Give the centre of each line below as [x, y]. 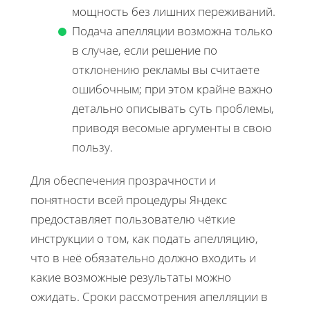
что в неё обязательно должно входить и [143, 257]
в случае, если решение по [145, 50]
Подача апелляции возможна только [172, 30]
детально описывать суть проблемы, [173, 108]
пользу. [92, 147]
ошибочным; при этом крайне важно [172, 89]
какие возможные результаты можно [131, 277]
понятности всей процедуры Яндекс [129, 199]
